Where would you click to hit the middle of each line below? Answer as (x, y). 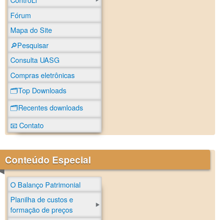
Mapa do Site (31, 30)
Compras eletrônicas (42, 75)
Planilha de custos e (42, 199)
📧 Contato (27, 125)
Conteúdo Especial (48, 160)
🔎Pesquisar (29, 45)
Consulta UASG (35, 60)
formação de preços (41, 210)
